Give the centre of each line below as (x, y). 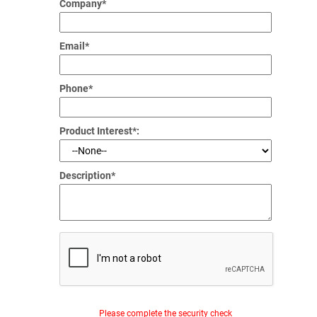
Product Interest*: (99, 131)
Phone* (76, 89)
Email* (74, 46)
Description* (87, 176)
